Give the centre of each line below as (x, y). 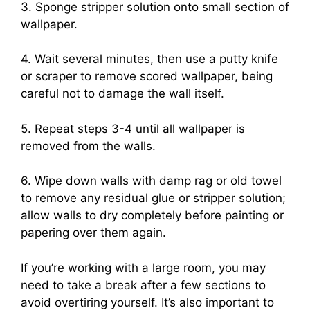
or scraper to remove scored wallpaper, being (147, 76)
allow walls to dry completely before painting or (152, 216)
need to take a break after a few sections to (143, 285)
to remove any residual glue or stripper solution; (153, 198)
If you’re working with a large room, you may (143, 267)
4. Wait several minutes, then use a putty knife (149, 59)
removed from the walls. (88, 146)
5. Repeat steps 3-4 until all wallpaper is (133, 128)
